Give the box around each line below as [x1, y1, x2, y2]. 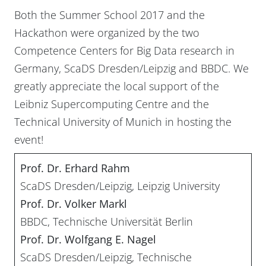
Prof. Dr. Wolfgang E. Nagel [20, 232, 156, 246]
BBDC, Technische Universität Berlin [20, 214, 193, 229]
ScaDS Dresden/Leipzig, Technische [20, 249, 192, 264]
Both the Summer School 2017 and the [14, 7, 205, 22]
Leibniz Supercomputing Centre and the [14, 96, 209, 111]
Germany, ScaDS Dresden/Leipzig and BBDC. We [14, 61, 249, 75]
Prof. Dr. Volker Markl [20, 196, 127, 211]
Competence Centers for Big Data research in [14, 43, 235, 58]
